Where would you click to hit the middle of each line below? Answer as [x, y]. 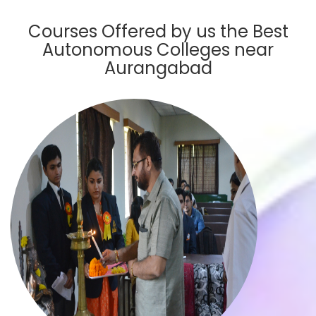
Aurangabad [158, 68]
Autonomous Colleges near [158, 50]
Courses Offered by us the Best [158, 32]
